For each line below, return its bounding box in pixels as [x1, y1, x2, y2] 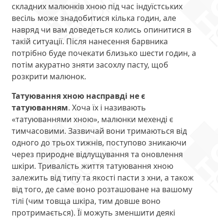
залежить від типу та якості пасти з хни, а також [12, 172, 194, 183]
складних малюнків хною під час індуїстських [12, 1, 182, 12]
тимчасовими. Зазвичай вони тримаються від [12, 126, 187, 137]
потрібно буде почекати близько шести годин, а [12, 48, 196, 59]
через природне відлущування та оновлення [12, 149, 183, 160]
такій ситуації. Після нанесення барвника [12, 36, 168, 47]
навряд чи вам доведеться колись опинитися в [12, 24, 191, 36]
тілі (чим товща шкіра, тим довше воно [12, 196, 161, 207]
